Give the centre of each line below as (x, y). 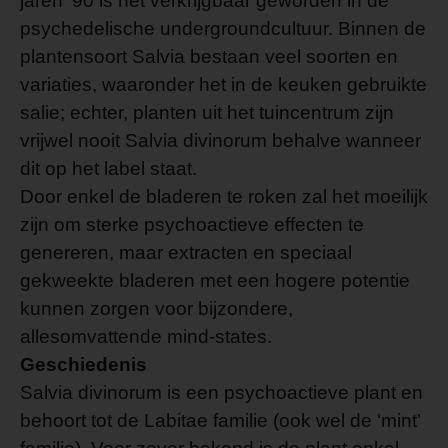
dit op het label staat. (108, 168)
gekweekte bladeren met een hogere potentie (215, 280)
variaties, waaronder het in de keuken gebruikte (223, 84)
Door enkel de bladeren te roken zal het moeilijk (224, 196)
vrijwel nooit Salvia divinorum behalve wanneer (220, 140)
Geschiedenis (83, 364)
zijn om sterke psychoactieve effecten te (192, 224)
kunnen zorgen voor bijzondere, (156, 308)
